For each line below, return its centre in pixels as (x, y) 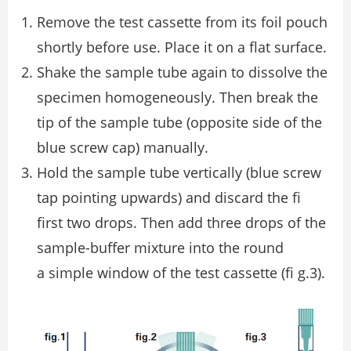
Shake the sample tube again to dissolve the (182, 72)
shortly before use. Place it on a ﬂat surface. (182, 47)
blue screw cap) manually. (123, 148)
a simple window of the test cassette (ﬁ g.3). (181, 273)
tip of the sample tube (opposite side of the (179, 123)
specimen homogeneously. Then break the (177, 98)
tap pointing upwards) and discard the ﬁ (169, 198)
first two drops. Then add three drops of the (181, 223)
